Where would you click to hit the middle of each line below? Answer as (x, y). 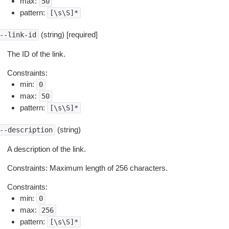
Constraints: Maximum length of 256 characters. (87, 168)
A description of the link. (46, 149)
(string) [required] (68, 35)
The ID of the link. (36, 54)
